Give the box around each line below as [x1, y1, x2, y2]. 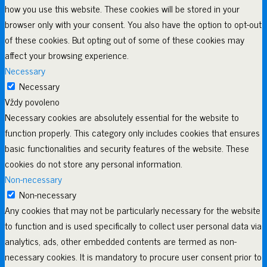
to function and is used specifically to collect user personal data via [5, 218, 262, 234]
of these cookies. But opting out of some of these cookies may [5, 32, 244, 48]
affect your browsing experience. [5, 47, 129, 63]
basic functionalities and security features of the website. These [5, 140, 249, 156]
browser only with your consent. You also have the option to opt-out [5, 16, 262, 32]
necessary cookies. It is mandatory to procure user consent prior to [5, 249, 262, 265]
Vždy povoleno [5, 94, 60, 110]
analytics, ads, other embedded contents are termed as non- [5, 233, 237, 249]
